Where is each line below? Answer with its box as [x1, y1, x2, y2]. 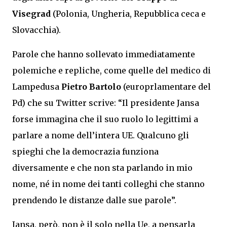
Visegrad [12, 9, 51, 19]
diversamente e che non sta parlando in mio [12, 163, 193, 173]
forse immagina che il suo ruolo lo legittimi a [12, 114, 198, 124]
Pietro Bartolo [61, 82, 121, 92]
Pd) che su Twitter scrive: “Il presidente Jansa [12, 98, 199, 108]
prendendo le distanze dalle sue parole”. [12, 195, 176, 205]
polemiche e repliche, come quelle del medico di [12, 65, 211, 75]
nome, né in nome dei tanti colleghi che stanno [12, 179, 205, 189]
